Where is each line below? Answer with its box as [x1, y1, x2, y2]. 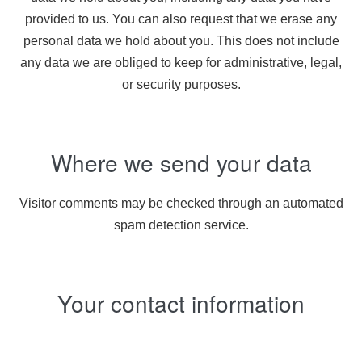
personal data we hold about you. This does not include [23, 34, 339, 48]
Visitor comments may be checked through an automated [19, 196, 343, 210]
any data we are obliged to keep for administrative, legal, [20, 56, 342, 69]
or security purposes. [121, 78, 241, 91]
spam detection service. [113, 218, 249, 232]
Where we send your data [50, 146, 312, 179]
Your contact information [57, 287, 305, 319]
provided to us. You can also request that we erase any [25, 12, 337, 26]
